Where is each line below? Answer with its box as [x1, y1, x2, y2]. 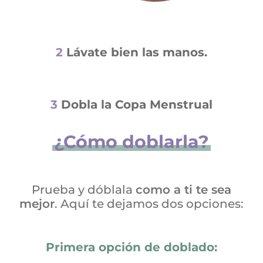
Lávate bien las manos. [66, 45, 207, 60]
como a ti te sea [135, 183, 231, 197]
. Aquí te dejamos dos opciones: [54, 197, 244, 211]
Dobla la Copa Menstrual [60, 97, 213, 112]
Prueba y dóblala [31, 183, 136, 197]
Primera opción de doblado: [45, 240, 217, 255]
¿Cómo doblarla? [53, 131, 209, 153]
